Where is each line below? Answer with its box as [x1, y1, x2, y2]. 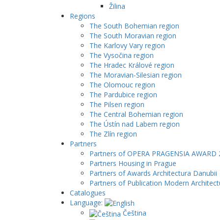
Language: [70, 198, 105, 207]
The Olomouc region [89, 80, 155, 89]
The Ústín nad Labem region [89, 119, 180, 129]
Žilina [109, 1, 125, 11]
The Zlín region [89, 129, 137, 138]
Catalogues [70, 188, 106, 197]
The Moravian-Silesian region [89, 70, 182, 80]
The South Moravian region [89, 31, 176, 40]
